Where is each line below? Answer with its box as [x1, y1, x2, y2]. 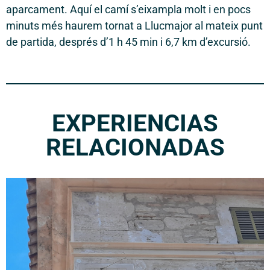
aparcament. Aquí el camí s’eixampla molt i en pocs [6, 3, 251, 16]
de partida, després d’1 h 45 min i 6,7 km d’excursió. [6, 36, 251, 49]
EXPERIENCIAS [52, 109, 218, 138]
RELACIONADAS [45, 133, 225, 162]
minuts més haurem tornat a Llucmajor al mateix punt [6, 19, 263, 33]
